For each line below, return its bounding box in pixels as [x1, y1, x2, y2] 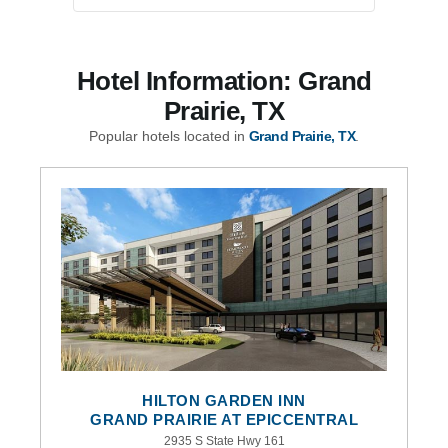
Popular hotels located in [88, 127, 249, 144]
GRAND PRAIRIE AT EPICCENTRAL [90, 410, 358, 428]
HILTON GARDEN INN [142, 391, 306, 409]
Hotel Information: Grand [76, 65, 372, 96]
